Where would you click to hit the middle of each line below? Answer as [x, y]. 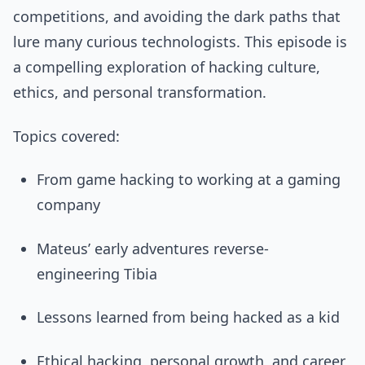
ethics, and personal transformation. [140, 92]
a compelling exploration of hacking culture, [167, 67]
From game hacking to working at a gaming [189, 179]
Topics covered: [66, 136]
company [69, 204]
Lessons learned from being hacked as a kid [189, 317]
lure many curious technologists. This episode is [180, 42]
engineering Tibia [97, 273]
